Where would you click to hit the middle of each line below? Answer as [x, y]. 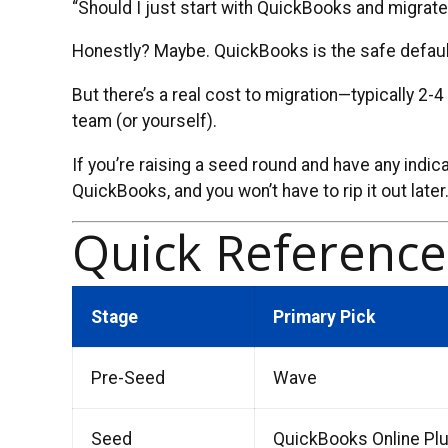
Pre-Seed [127, 378]
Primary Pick [323, 317]
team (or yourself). [144, 121]
